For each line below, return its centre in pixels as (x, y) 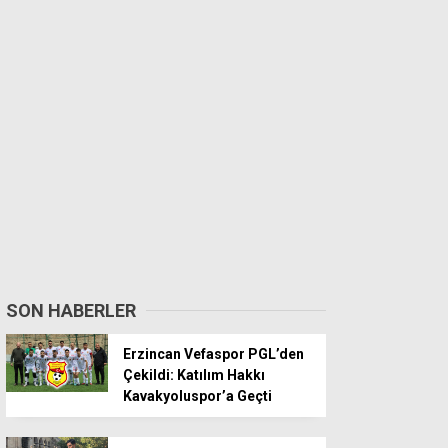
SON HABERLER (71, 311)
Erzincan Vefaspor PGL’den (213, 354)
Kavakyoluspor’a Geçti (197, 396)
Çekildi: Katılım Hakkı (194, 375)
